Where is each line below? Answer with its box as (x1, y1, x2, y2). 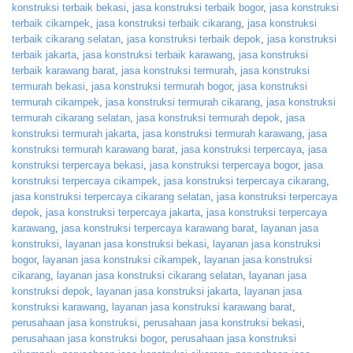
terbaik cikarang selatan (12, 33, 121, 46)
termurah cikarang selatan (12, 112, 130, 124)
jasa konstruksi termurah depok (136, 112, 280, 124)
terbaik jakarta (12, 49, 76, 61)
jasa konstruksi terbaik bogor (132, 2, 263, 14)
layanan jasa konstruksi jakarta (96, 285, 238, 298)
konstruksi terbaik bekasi (12, 2, 126, 14)
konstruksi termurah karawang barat (12, 143, 175, 156)
